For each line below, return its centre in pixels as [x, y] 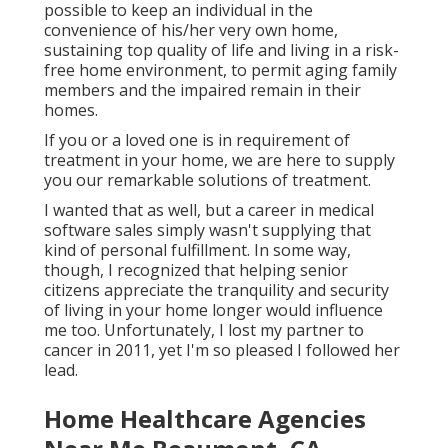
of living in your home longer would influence [213, 310]
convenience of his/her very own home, [191, 30]
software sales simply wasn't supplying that [207, 230]
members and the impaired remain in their [202, 90]
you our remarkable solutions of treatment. [207, 180]
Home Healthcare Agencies [205, 419]
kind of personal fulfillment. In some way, [197, 250]
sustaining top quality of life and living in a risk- [221, 50]
